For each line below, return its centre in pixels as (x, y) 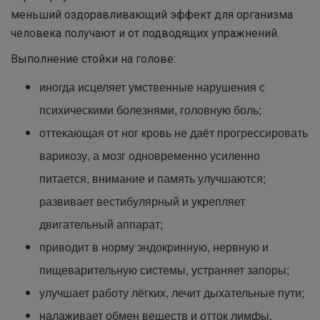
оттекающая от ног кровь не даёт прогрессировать (174, 132)
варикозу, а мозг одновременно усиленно (150, 155)
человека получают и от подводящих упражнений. (145, 33)
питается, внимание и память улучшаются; (152, 178)
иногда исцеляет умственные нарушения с (152, 87)
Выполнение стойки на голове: (93, 59)
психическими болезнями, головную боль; (150, 110)
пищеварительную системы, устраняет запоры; (164, 270)
